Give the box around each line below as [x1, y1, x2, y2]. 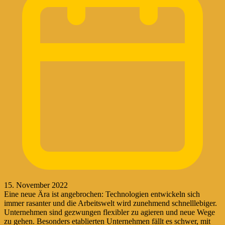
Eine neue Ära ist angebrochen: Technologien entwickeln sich [4, 189, 200, 198]
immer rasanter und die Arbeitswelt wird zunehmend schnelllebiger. [4, 198, 217, 207]
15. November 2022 [4, 180, 68, 189]
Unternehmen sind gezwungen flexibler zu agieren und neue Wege [4, 207, 215, 216]
